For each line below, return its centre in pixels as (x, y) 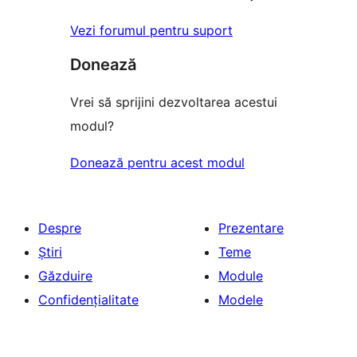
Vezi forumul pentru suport (151, 30)
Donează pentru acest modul (157, 162)
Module (241, 275)
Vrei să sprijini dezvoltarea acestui (174, 102)
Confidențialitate (88, 299)
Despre (60, 228)
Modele (241, 299)
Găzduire (65, 275)
